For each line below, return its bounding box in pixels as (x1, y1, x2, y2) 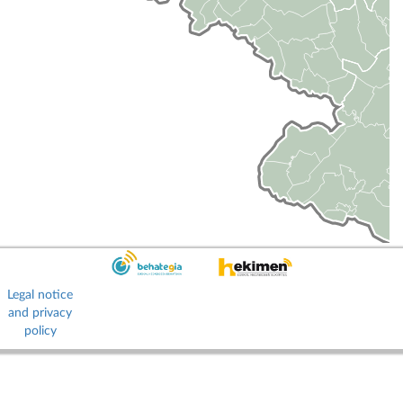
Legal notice (7, 288, 74, 301)
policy (23, 324, 57, 337)
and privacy (8, 306, 73, 319)
